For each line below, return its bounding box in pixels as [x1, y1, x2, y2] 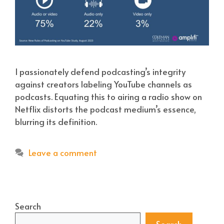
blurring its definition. [15, 115, 97, 128]
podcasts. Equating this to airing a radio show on [15, 90, 202, 103]
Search [15, 200, 41, 212]
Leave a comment [28, 146, 97, 159]
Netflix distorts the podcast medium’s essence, [15, 103, 196, 115]
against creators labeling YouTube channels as [15, 78, 192, 90]
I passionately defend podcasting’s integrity [15, 65, 185, 78]
